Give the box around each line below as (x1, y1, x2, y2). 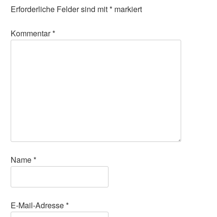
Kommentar (11, 28, 53, 39)
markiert (112, 3, 142, 15)
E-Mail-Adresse (11, 199, 66, 211)
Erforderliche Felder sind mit (11, 3, 110, 15)
